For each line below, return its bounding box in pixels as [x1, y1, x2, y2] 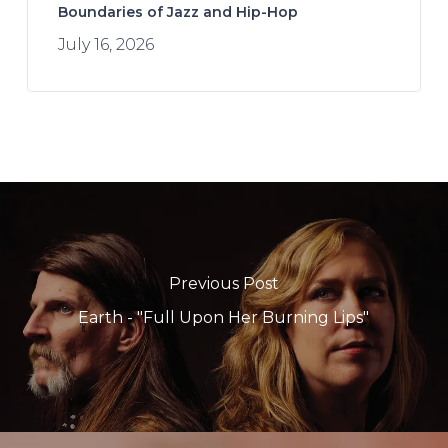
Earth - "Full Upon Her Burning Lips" [78, 307, 370, 327]
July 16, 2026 [57, 34, 154, 54]
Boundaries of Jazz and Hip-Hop [57, 2, 298, 21]
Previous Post [168, 273, 279, 293]
